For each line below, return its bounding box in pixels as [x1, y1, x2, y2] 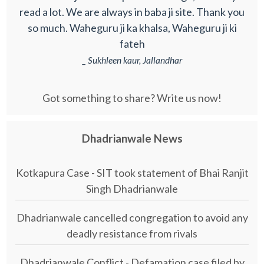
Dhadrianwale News [81, 131, 183, 146]
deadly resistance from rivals [67, 227, 197, 240]
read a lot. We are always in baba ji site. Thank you [19, 5, 245, 19]
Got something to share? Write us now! [42, 91, 222, 104]
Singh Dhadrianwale [86, 182, 178, 196]
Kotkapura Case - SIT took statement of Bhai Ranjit [15, 166, 249, 180]
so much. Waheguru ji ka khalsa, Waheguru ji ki [27, 21, 237, 35]
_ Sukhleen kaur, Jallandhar [82, 55, 182, 66]
